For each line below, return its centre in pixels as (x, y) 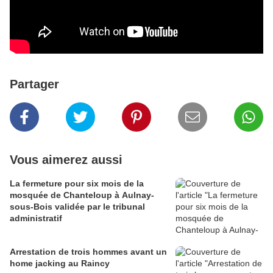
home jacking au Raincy (60, 264)
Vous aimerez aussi (66, 160)
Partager (34, 84)
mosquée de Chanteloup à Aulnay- (82, 195)
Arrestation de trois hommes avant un (88, 252)
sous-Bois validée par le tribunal (77, 207)
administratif (36, 218)
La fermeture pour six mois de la (77, 184)
